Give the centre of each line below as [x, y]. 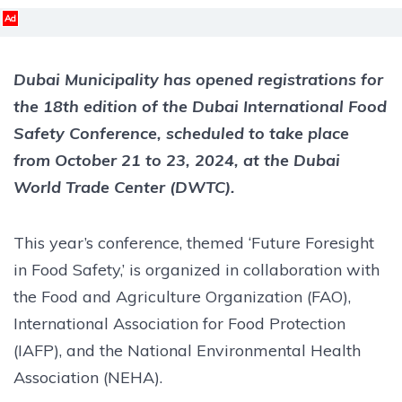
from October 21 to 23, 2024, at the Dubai [177, 160]
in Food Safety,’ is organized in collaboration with [197, 269]
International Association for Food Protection [179, 323]
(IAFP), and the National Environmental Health [187, 350]
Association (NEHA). [88, 377]
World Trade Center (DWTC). [124, 187]
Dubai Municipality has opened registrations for [198, 79]
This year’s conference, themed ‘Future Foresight [194, 242]
